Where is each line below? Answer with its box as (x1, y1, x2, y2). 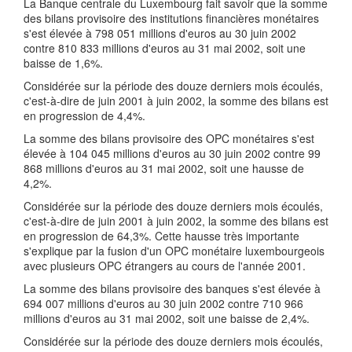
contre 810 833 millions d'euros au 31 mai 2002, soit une (24, 40, 306, 56)
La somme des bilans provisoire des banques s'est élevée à (24, 280, 321, 296)
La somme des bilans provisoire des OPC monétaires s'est (24, 130, 314, 146)
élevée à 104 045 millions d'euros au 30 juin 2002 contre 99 (24, 145, 321, 161)
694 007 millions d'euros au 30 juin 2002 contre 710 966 (24, 295, 303, 311)
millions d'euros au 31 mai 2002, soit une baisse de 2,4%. (24, 310, 310, 326)
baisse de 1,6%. (24, 55, 103, 71)
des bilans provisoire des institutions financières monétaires (24, 10, 319, 26)
